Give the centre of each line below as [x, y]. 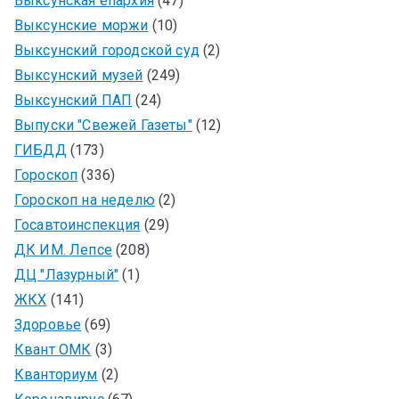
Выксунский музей [79, 75]
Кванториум [56, 374]
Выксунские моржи [81, 25]
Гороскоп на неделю [85, 199]
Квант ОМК [53, 349]
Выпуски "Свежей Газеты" [103, 125]
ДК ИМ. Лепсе [63, 249]
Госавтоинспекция [77, 224]
